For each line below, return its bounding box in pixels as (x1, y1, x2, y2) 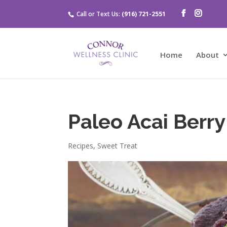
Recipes (68, 141, 94, 150)
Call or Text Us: (75, 10, 122, 18)
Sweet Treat (97, 141, 138, 150)
